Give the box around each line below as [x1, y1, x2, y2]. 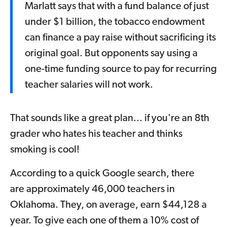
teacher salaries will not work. [25, 80, 153, 91]
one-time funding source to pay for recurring [25, 64, 217, 75]
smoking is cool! [10, 145, 80, 156]
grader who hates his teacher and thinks [10, 129, 182, 140]
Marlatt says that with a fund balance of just [25, 2, 209, 12]
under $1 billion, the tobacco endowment [25, 17, 205, 28]
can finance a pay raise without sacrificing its [25, 33, 216, 44]
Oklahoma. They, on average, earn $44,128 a [10, 200, 207, 211]
